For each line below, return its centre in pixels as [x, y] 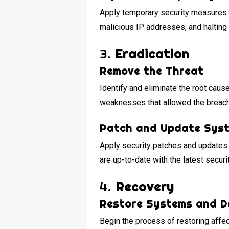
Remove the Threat [152, 71]
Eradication [152, 53]
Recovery [145, 186]
